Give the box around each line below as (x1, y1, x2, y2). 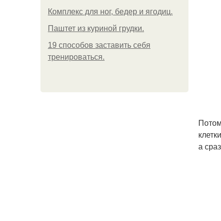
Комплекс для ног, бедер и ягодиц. (48, 7, 173, 16)
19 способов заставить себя (48, 41, 150, 49)
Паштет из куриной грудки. (48, 24, 144, 33)
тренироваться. (48, 53, 105, 61)
